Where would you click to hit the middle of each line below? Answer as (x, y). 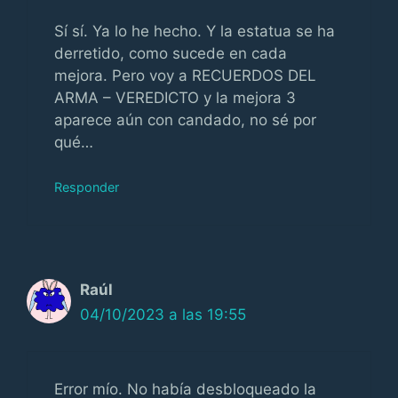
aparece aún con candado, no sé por (185, 119)
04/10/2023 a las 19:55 (163, 314)
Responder (87, 187)
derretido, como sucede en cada (171, 53)
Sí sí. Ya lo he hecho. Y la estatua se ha (195, 31)
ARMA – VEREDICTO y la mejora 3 (175, 97)
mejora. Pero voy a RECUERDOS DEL (185, 75)
